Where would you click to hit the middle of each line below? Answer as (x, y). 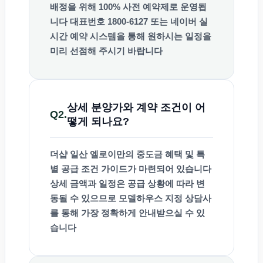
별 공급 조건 (74, 169)
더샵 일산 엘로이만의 (93, 154)
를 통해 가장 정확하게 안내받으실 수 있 (127, 213)
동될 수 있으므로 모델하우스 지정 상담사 (131, 198)
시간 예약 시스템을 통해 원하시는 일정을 (131, 36)
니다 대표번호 (79, 22)
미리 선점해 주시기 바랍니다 (106, 51)
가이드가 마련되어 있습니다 (155, 169)
